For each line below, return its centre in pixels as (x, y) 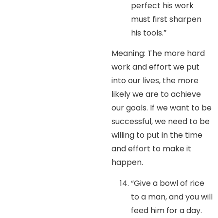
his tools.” (149, 33)
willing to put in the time (157, 135)
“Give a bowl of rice (168, 183)
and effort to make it (152, 149)
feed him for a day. (167, 210)
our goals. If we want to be (162, 108)
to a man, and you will (172, 197)
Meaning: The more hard (158, 54)
